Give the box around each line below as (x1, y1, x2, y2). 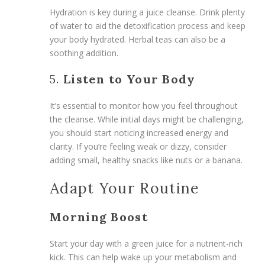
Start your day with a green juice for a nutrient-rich (50, 237, 243, 249)
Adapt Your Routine (50, 178, 200, 198)
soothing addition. (50, 47, 118, 59)
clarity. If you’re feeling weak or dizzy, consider (50, 140, 227, 152)
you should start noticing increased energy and (50, 127, 228, 138)
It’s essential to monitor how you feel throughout (50, 99, 238, 111)
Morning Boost (50, 209, 148, 224)
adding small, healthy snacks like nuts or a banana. (50, 154, 243, 166)
